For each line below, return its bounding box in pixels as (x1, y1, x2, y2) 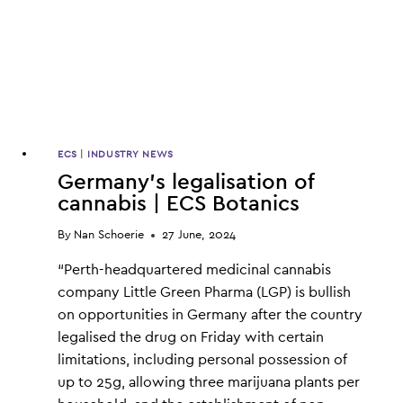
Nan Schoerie (74, 229, 145, 242)
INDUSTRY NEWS (87, 149, 174, 160)
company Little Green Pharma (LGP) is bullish (58, 285, 351, 300)
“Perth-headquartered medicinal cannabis (58, 263, 331, 278)
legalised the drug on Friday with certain (58, 330, 324, 345)
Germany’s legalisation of (58, 172, 314, 194)
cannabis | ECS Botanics (58, 193, 300, 216)
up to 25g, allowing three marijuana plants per (58, 375, 360, 390)
